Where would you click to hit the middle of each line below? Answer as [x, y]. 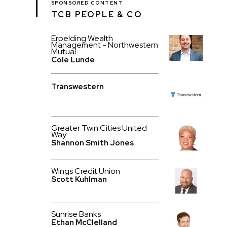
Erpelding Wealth [82, 38]
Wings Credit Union [85, 171]
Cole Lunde [73, 60]
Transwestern [77, 87]
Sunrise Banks [76, 214]
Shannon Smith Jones [92, 143]
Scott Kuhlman [79, 179]
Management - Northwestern [104, 45]
